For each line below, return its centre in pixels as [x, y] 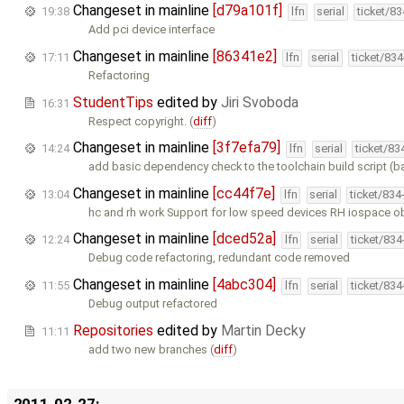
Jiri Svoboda [260, 102]
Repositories [113, 330]
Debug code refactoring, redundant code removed [220, 258]
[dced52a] [244, 239]
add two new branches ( [151, 349]
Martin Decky [263, 330]
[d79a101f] [248, 11]
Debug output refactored [153, 303]
